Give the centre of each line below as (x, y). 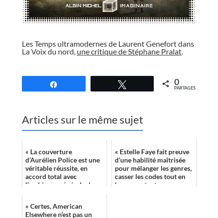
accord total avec (51, 177)
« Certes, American (54, 206)
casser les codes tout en (150, 177)
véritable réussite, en (56, 168)
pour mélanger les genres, (153, 168)
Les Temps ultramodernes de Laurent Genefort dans (108, 44)
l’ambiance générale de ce (64, 185)
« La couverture (48, 152)
